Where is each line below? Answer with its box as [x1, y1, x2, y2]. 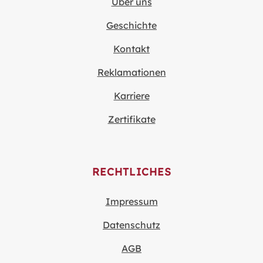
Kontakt [113, 42, 150, 55]
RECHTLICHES [92, 164, 171, 178]
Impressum [105, 195, 158, 208]
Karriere [113, 89, 150, 102]
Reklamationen [97, 66, 166, 78]
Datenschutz [103, 219, 160, 231]
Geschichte [106, 19, 157, 31]
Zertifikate [107, 113, 156, 125]
